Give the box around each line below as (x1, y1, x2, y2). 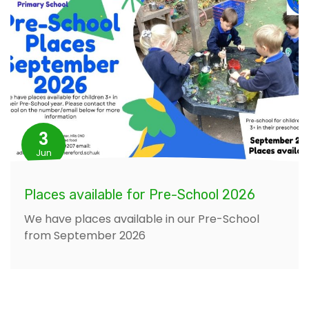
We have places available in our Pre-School (24, 210, 259, 227)
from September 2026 (24, 227, 146, 243)
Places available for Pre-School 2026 (24, 186, 255, 203)
